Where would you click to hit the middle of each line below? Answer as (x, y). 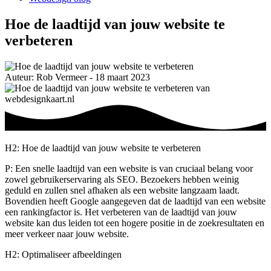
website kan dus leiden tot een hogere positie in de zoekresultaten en (135, 223)
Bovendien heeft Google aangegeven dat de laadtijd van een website (135, 201)
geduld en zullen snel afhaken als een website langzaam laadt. (122, 191)
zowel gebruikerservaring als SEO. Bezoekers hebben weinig (122, 180)
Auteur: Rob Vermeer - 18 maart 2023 (77, 77)
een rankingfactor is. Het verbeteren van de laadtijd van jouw (121, 212)
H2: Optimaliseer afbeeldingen (63, 255)
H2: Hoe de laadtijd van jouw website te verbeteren (103, 148)
